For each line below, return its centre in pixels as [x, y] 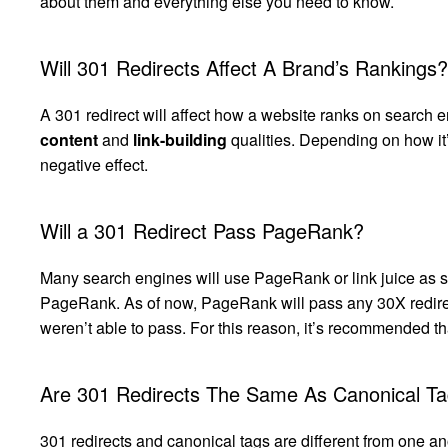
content [69, 140]
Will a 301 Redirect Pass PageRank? [202, 231]
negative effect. [94, 165]
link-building [180, 140]
